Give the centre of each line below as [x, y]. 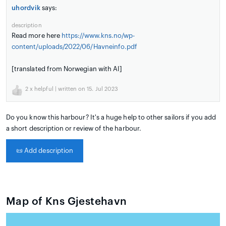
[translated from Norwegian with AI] [67, 69]
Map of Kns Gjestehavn [67, 202]
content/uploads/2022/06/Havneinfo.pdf [75, 47]
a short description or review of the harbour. [74, 129]
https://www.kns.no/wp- [98, 36]
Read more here [37, 36]
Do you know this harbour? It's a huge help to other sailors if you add [111, 118]
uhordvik [26, 8]
